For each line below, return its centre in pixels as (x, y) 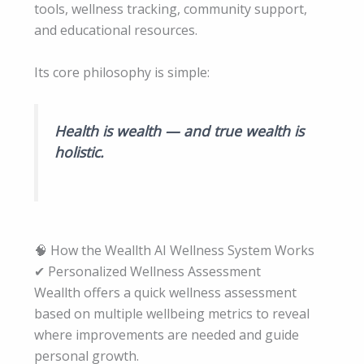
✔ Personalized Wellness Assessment (147, 271)
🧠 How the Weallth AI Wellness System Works (174, 250)
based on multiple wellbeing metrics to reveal (172, 313)
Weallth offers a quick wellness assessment (165, 292)
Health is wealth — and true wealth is (179, 131)
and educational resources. (116, 30)
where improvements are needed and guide (167, 334)
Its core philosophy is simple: (122, 72)
